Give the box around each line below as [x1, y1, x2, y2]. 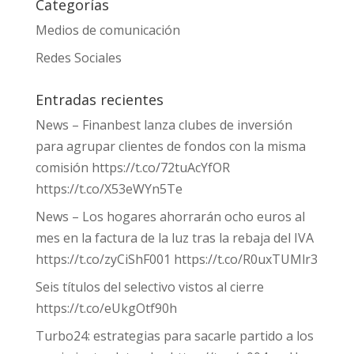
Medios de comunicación [35, 21, 180, 39]
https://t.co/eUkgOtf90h [35, 299, 177, 317]
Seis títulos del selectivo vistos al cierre [35, 278, 264, 296]
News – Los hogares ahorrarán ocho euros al [35, 208, 305, 225]
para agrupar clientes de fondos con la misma [35, 137, 306, 155]
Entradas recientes [35, 90, 164, 109]
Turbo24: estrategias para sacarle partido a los [35, 327, 314, 345]
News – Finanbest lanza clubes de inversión [35, 116, 292, 134]
